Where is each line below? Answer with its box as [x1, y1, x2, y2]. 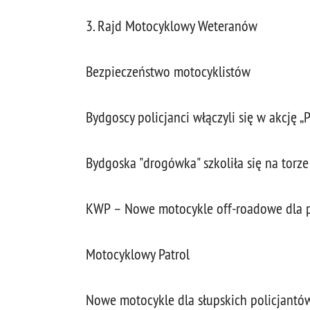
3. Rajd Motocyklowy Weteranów [86, 17, 257, 35]
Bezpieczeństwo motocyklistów [86, 62, 250, 81]
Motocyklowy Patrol [86, 245, 190, 264]
